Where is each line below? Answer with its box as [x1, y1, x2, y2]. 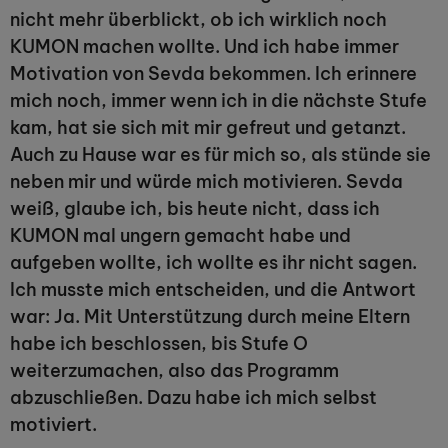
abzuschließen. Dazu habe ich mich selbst [10, 386, 377, 409]
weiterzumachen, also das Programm [10, 359, 339, 382]
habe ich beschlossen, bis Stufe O [10, 332, 308, 355]
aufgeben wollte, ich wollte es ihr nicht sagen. [10, 251, 417, 274]
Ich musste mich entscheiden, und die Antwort [10, 278, 416, 301]
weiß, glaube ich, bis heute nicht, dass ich [10, 197, 380, 220]
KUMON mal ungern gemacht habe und [10, 224, 351, 247]
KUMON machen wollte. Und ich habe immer [10, 35, 399, 58]
